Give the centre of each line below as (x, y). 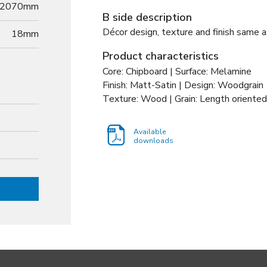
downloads (153, 140)
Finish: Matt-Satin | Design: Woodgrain (183, 85)
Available (150, 131)
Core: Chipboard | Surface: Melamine (177, 71)
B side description (147, 17)
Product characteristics (161, 56)
